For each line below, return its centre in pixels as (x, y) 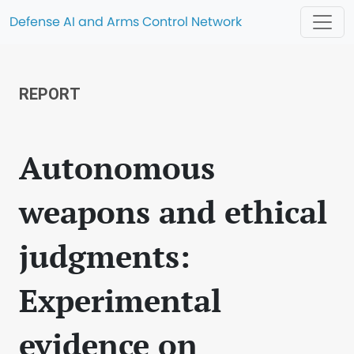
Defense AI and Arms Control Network (126, 22)
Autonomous (117, 167)
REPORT (50, 94)
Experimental (120, 300)
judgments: (105, 256)
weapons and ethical (173, 211)
